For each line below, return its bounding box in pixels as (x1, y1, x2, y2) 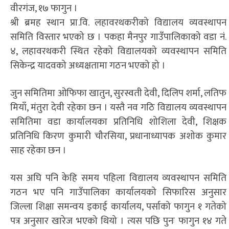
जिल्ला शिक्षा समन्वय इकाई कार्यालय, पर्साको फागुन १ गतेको (10, 198, 226, 215)
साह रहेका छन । (10, 142, 66, 158)
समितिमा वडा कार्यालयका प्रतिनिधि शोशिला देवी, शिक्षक (10, 113, 226, 130)
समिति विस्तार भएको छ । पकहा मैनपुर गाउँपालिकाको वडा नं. (10, 29, 226, 45)
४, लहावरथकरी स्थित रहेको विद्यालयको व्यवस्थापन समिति (10, 43, 226, 59)
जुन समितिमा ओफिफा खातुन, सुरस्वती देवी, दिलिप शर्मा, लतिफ (10, 85, 226, 101)
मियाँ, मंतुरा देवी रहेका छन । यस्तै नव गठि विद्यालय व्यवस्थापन (10, 99, 226, 116)
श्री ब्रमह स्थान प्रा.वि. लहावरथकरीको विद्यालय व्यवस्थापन (10, 14, 226, 31)
